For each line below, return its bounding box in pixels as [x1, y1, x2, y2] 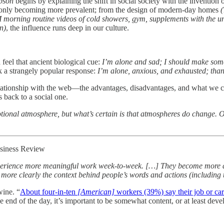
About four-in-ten [20, 187, 77, 196]
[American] [77, 187, 114, 196]
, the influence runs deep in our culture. [6, 23, 129, 32]
